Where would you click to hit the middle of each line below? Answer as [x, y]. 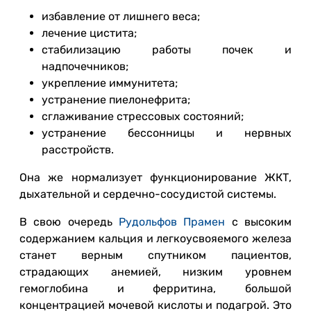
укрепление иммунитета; [110, 83]
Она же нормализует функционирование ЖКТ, [155, 177]
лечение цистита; [89, 33]
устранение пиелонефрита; [116, 100]
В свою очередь [69, 222]
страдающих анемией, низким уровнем [155, 272]
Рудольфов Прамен [172, 222]
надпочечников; [85, 66]
